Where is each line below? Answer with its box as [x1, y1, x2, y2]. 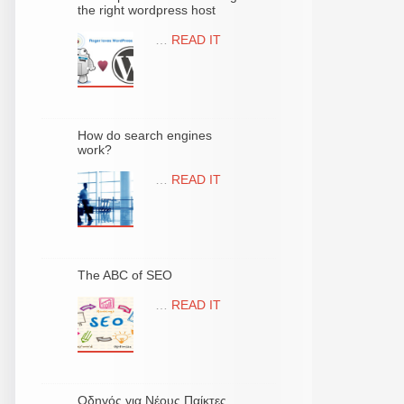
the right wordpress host [78, 3, 216, 17]
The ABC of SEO [78, 268, 172, 282]
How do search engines [78, 128, 212, 142]
